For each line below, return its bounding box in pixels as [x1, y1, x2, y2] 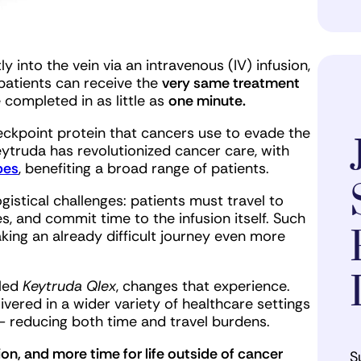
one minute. [168, 91, 246, 111]
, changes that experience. [116, 276, 290, 297]
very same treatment [162, 73, 300, 93]
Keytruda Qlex [23, 276, 116, 297]
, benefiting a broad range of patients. [19, 159, 269, 179]
